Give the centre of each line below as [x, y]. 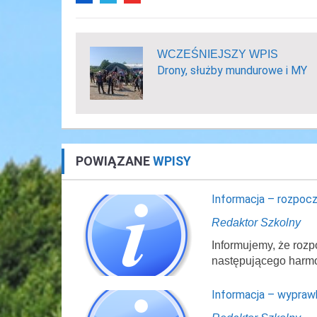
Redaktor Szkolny [256, 223]
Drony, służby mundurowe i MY [232, 70]
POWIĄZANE [114, 161]
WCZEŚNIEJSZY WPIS [218, 54]
